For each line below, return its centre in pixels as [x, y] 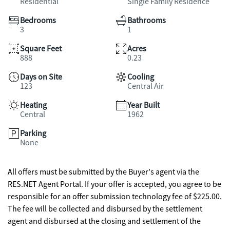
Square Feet [41, 49]
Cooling [141, 77]
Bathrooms [147, 21]
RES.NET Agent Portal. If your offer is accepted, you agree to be [114, 184]
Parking [33, 133]
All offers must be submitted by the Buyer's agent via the [103, 172]
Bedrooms [38, 21]
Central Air [146, 86]
